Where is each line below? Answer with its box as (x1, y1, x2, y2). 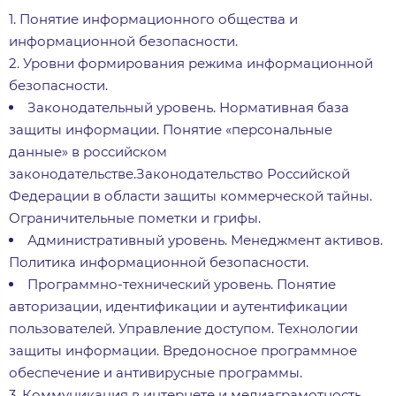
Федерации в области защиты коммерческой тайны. (9, 187, 372, 204)
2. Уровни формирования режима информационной (9, 54, 373, 72)
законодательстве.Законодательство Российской (9, 164, 350, 182)
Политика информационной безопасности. (9, 253, 308, 270)
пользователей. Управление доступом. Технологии (9, 319, 358, 337)
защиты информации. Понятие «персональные (9, 120, 332, 138)
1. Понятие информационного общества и (9, 10, 298, 27)
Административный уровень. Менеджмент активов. (27, 231, 383, 248)
